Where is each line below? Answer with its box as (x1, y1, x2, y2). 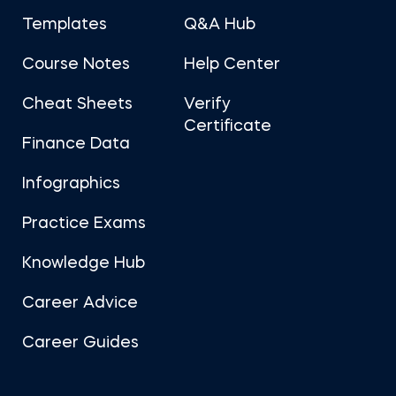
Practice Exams (22, 216, 146, 232)
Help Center (184, 57, 280, 72)
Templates (22, 17, 107, 33)
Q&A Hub (184, 17, 255, 33)
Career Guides (22, 335, 139, 351)
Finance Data (22, 136, 130, 152)
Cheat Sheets (22, 96, 133, 112)
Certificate (184, 118, 271, 134)
